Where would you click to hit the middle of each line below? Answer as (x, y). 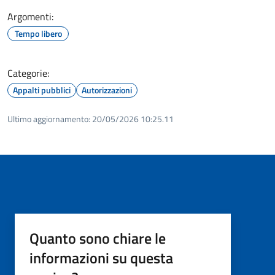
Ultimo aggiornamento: (49, 118)
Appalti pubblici (42, 90)
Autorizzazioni (107, 90)
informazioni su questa (101, 258)
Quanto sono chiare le (98, 238)
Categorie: (28, 73)
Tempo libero (38, 33)
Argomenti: (30, 16)
